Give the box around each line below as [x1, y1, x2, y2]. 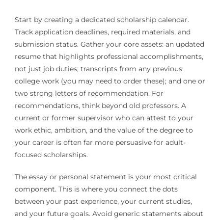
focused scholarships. [14, 150, 88, 160]
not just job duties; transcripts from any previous [14, 64, 182, 74]
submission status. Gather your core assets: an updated [14, 40, 204, 49]
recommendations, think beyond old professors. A [14, 101, 186, 110]
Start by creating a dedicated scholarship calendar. [14, 15, 189, 25]
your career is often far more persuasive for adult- [14, 138, 186, 147]
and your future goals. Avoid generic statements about [14, 209, 203, 219]
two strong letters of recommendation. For [14, 89, 164, 98]
